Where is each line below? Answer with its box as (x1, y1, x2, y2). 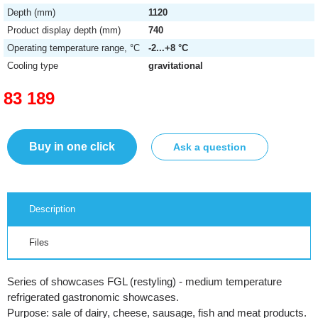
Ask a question (173, 141, 246, 153)
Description (29, 204, 75, 214)
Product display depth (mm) (7, 25, 121, 35)
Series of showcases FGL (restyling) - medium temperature (7, 275, 282, 287)
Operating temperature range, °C (7, 43, 140, 53)
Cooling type (7, 60, 58, 71)
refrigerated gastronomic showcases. (7, 291, 179, 303)
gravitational (148, 60, 204, 71)
